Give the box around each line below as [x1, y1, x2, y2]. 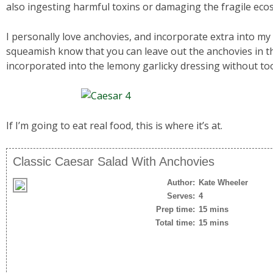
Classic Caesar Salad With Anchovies [13, 154, 215, 168]
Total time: [155, 218, 196, 227]
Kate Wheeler [199, 177, 249, 187]
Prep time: [156, 204, 196, 214]
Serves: [167, 191, 196, 200]
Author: [167, 177, 196, 187]
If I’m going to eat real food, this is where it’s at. [6, 118, 223, 132]
